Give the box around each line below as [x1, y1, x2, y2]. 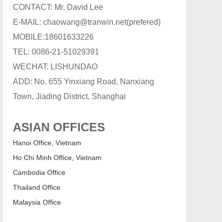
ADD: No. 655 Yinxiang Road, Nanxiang [13, 77, 154, 86]
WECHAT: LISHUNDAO [13, 62, 98, 71]
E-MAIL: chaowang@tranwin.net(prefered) [13, 18, 161, 26]
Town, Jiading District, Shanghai [13, 92, 126, 101]
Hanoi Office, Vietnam [13, 139, 81, 147]
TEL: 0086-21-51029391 [13, 48, 101, 56]
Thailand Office [13, 183, 60, 191]
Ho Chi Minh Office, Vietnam [13, 154, 102, 162]
